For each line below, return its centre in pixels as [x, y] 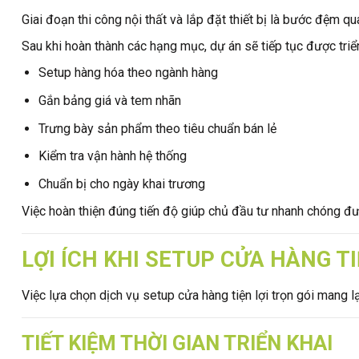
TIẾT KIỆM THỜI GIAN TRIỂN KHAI [177, 343]
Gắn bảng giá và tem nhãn [109, 101]
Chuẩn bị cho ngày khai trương [121, 184]
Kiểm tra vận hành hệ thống [112, 156]
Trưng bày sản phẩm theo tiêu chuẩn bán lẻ [157, 128]
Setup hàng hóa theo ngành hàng [128, 73]
